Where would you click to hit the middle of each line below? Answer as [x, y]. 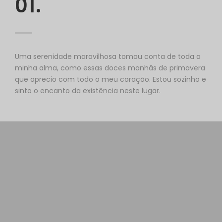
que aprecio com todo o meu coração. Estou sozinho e [111, 79]
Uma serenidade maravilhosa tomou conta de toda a [108, 56]
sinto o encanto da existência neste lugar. [88, 91]
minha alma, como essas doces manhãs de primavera [110, 68]
